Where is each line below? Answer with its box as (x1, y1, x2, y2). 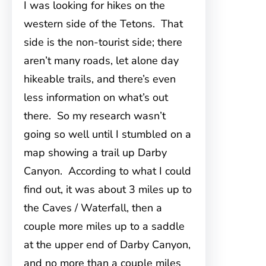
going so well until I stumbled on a (24, 127, 191, 141)
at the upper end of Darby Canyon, (24, 237, 191, 252)
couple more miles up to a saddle (24, 219, 185, 233)
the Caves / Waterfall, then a (24, 201, 162, 215)
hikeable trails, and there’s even (24, 72, 176, 86)
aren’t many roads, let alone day (24, 53, 179, 68)
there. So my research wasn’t (24, 109, 166, 123)
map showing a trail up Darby (24, 145, 167, 160)
